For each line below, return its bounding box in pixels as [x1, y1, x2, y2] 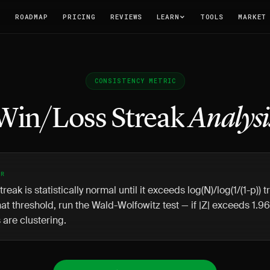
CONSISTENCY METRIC [94, 77, 176, 85]
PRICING [62, 11, 96, 21]
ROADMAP [14, 11, 48, 21]
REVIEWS [110, 11, 143, 21]
